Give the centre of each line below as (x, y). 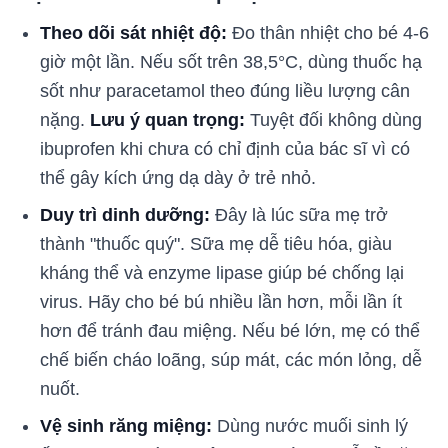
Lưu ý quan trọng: (167, 120)
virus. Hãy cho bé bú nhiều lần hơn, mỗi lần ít (221, 302)
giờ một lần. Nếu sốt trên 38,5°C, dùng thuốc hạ (231, 62)
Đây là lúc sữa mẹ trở (299, 215)
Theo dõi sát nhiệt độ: (133, 33)
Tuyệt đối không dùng (333, 120)
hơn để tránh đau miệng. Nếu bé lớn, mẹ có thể (230, 331)
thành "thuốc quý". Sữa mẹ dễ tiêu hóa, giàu (216, 244)
